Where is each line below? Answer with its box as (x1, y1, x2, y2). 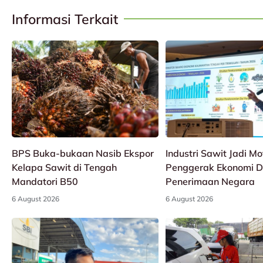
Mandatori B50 (12, 175, 78, 187)
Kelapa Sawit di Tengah (12, 161, 117, 173)
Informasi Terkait (12, 10, 118, 28)
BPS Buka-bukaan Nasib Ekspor (12, 147, 154, 159)
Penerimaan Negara (165, 175, 255, 187)
